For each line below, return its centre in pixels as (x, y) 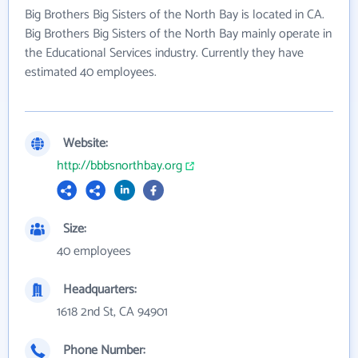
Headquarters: (100, 289)
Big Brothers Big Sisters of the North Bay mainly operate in (178, 34)
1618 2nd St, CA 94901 (112, 312)
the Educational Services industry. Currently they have (164, 53)
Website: (86, 143)
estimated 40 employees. (91, 72)
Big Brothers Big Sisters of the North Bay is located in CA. (175, 14)
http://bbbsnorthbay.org (119, 165)
